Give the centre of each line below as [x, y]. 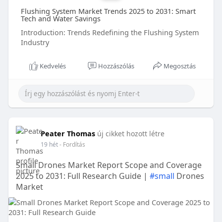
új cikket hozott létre [131, 134]
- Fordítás [72, 145]
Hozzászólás [116, 66]
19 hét [49, 145]
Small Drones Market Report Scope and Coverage [109, 165]
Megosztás [180, 66]
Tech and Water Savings [60, 19]
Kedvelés [53, 66]
